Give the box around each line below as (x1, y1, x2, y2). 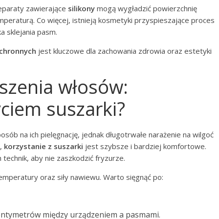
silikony (68, 3, 95, 13)
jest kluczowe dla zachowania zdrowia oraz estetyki (36, 46, 212, 56)
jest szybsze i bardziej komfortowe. (83, 141, 206, 151)
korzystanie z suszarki (4, 141, 83, 151)
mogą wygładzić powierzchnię (95, 3, 197, 13)
